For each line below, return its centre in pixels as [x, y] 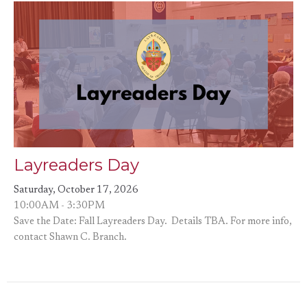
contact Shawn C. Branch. [70, 237]
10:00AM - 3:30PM [59, 206]
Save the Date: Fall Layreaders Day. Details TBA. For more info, [153, 221]
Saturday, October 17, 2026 [76, 190]
